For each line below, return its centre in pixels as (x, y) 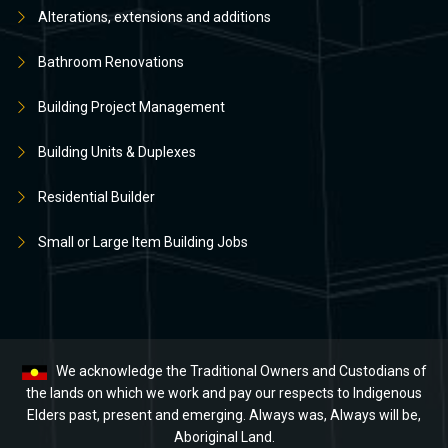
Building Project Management (131, 107)
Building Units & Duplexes (117, 152)
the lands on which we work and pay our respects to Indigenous (224, 393)
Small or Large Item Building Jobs (143, 242)
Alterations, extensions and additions (154, 17)
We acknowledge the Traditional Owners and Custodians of (239, 371)
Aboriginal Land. (224, 437)
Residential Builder (96, 197)
